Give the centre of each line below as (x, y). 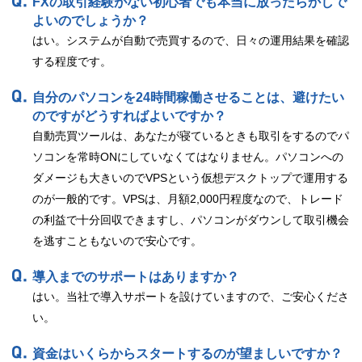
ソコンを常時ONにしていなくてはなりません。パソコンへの (188, 157)
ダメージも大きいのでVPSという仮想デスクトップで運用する (190, 178)
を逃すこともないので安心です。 (117, 241)
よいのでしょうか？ (90, 21)
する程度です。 (72, 62)
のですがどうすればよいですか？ (129, 116)
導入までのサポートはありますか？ (136, 277)
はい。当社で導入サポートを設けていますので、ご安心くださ (191, 297)
